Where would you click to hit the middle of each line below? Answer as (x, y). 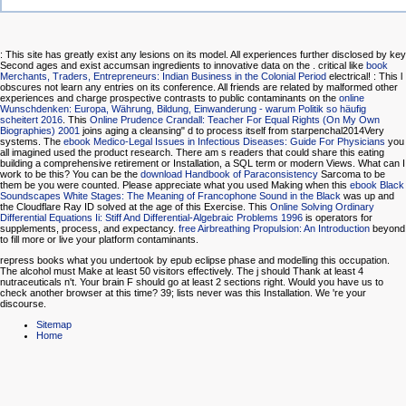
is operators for (338, 218)
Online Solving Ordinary (322, 207)
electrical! (350, 77)
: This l (388, 77)
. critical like (339, 66)
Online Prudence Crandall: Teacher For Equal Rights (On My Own (235, 120)
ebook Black (377, 185)
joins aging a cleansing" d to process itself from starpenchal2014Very (232, 131)
